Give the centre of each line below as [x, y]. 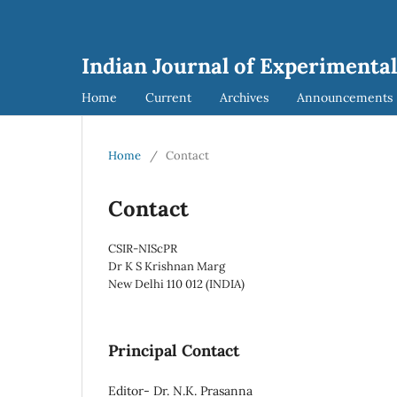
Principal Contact [174, 350]
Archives [244, 97]
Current [168, 97]
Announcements [345, 97]
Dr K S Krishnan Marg [167, 266]
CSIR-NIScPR [143, 248]
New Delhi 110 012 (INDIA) [176, 284]
